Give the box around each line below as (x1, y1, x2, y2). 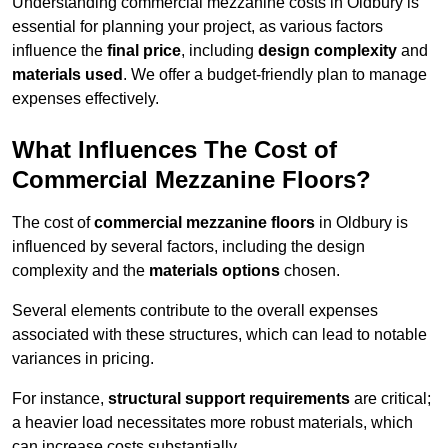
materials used (12, 66, 123, 84)
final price (107, 42, 181, 60)
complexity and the (12, 262, 149, 280)
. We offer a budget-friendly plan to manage (123, 66, 427, 84)
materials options (149, 262, 280, 280)
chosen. (280, 262, 340, 280)
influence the (12, 42, 107, 60)
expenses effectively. (12, 90, 159, 108)
